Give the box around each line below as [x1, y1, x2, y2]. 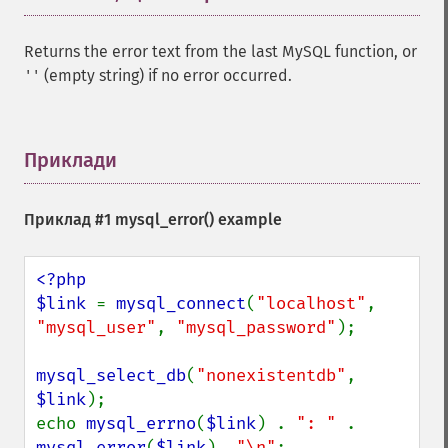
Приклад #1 [24, 210, 115, 229]
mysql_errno [86, 413, 196, 434]
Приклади [24, 148, 117, 172]
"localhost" [256, 293, 366, 314]
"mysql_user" [36, 317, 156, 338]
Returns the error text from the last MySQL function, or [24, 42, 417, 61]
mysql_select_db [36, 365, 186, 386]
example [214, 210, 282, 229]
